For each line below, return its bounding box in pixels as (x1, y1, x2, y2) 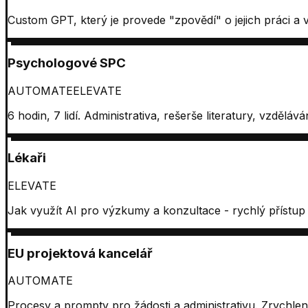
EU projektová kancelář (8, 245, 153, 261)
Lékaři (8, 150, 46, 166)
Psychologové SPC (8, 54, 126, 71)
